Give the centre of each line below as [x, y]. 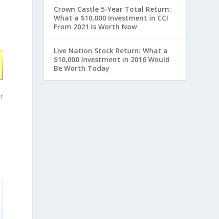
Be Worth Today [82, 68]
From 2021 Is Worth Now [96, 27]
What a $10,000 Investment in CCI [111, 18]
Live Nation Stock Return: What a [111, 51]
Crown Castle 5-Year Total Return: [113, 9]
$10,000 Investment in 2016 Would [112, 59]
